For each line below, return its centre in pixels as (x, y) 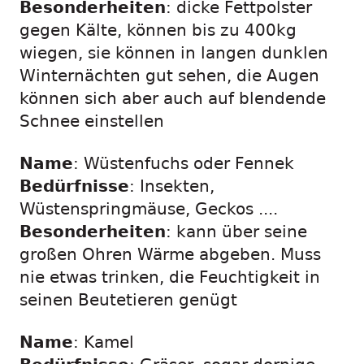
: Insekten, (172, 186)
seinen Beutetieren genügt (128, 300)
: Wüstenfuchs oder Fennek (184, 164)
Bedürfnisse (74, 186)
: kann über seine (236, 232)
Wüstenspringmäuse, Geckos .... (149, 209)
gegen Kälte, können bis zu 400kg (158, 30)
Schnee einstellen (92, 121)
